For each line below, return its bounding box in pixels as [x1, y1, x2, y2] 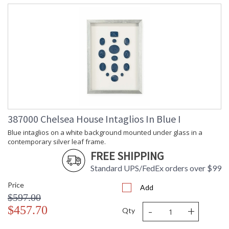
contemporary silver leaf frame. [8, 137, 106, 147]
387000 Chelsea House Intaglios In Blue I [8, 112, 181, 126]
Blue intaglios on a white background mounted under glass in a [8, 128, 202, 138]
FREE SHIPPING [90, 149, 164, 164]
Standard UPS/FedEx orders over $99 [90, 163, 221, 173]
